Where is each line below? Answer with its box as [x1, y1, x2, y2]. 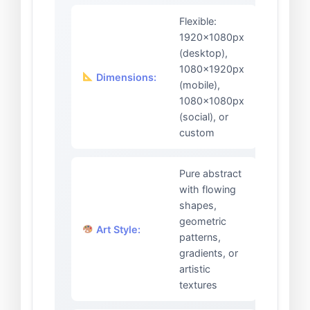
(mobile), [179, 79, 220, 91]
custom [179, 127, 215, 139]
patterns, [179, 231, 221, 244]
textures [179, 279, 217, 291]
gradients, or [179, 247, 238, 259]
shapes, [179, 199, 217, 212]
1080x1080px [179, 95, 244, 107]
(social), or [179, 111, 228, 123]
